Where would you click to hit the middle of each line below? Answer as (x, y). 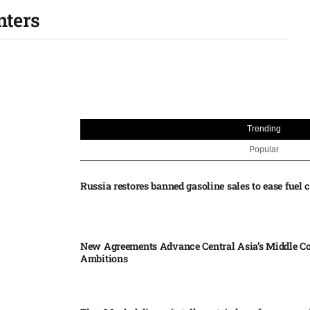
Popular (264, 149)
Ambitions (104, 258)
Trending (264, 128)
